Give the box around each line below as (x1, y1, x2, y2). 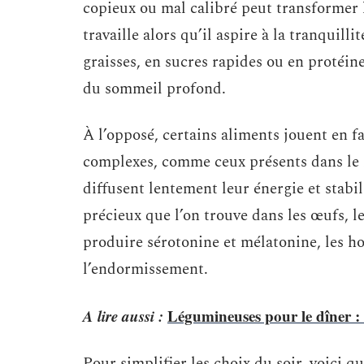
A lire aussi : (83, 305, 163, 327)
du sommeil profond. (83, 77, 226, 101)
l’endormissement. (83, 258, 208, 281)
